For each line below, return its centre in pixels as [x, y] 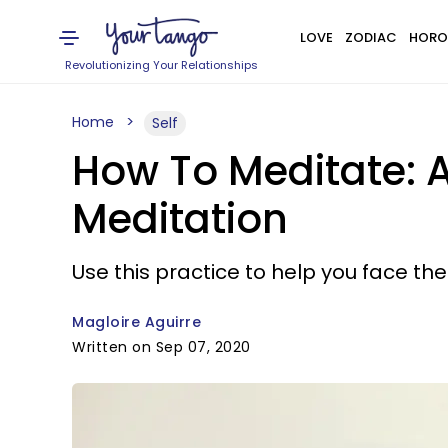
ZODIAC [370, 37]
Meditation [180, 219]
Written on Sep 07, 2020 [161, 347]
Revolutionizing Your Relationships [162, 65]
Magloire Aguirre [136, 322]
